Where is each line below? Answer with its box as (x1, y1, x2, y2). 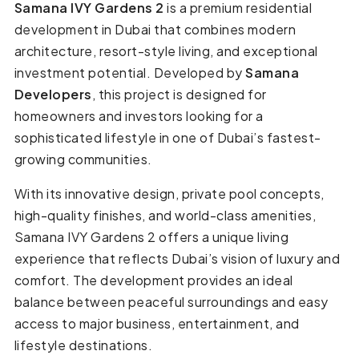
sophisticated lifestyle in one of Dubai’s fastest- (14, 129, 321, 147)
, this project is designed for (91, 86, 267, 103)
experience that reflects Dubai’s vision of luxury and (14, 250, 341, 268)
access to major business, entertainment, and (14, 315, 300, 333)
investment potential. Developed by (14, 64, 246, 82)
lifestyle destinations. (14, 337, 153, 354)
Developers (14, 86, 92, 103)
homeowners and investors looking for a (14, 107, 264, 125)
